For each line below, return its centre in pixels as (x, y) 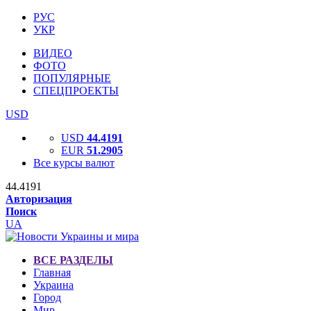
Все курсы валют (74, 163)
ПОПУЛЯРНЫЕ (72, 78)
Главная (52, 272)
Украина (53, 285)
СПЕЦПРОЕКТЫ (76, 91)
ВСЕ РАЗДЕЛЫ (73, 260)
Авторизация (39, 199)
